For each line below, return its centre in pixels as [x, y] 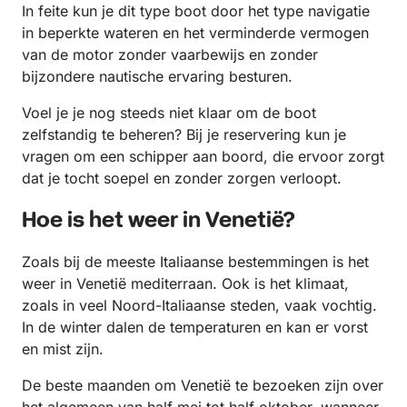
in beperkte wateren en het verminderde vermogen [195, 33]
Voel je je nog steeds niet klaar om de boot [169, 113]
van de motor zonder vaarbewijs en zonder [170, 55]
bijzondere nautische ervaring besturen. [157, 76]
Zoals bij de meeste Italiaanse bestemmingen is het [195, 262]
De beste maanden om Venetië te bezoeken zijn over [203, 385]
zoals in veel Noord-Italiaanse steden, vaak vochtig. [199, 305]
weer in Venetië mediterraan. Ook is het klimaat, [185, 283]
